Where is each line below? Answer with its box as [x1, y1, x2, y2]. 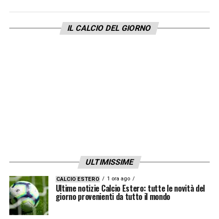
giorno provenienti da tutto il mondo [55, 190, 171, 202]
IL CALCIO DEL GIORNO [66, 23, 153, 33]
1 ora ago [107, 175, 130, 182]
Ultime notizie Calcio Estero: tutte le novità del [55, 182, 205, 194]
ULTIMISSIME [84, 157, 135, 167]
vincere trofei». [9, 7, 75, 20]
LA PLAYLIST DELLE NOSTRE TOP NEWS [9, 37, 194, 49]
